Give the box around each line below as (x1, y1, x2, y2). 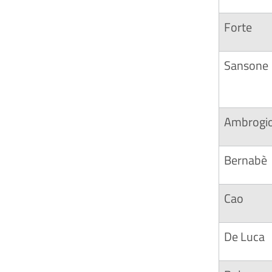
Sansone (224, 56, 268, 75)
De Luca (224, 227, 265, 246)
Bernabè (224, 151, 267, 169)
